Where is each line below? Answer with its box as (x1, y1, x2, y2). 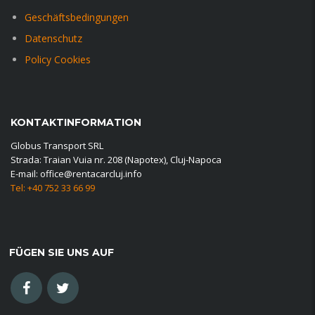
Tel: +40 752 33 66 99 (11, 181, 95, 195)
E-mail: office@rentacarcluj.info (11, 167, 142, 181)
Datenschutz (25, 32, 82, 46)
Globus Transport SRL (11, 139, 103, 153)
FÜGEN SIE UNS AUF (9, 246, 114, 259)
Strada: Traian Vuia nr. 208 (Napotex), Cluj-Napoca (11, 153, 221, 167)
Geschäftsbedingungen (25, 11, 129, 25)
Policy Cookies (25, 53, 91, 67)
